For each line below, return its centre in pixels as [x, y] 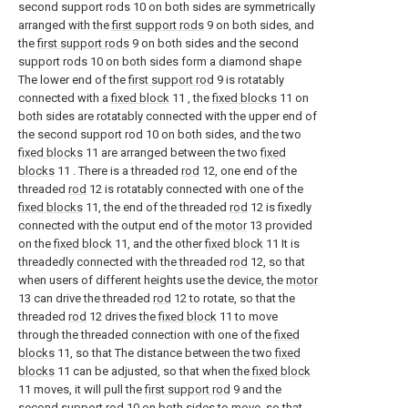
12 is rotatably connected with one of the [195, 189]
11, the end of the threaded [156, 207]
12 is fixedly [280, 207]
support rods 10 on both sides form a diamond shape [160, 61]
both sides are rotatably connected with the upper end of [168, 116]
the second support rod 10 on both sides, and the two [160, 134]
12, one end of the [248, 170]
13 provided [280, 225]
